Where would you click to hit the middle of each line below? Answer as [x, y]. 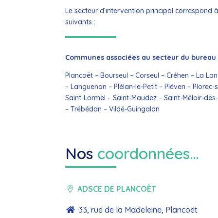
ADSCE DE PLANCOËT [117, 189]
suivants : [81, 22]
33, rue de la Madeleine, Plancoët [138, 209]
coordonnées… [148, 154]
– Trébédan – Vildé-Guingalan [113, 109]
